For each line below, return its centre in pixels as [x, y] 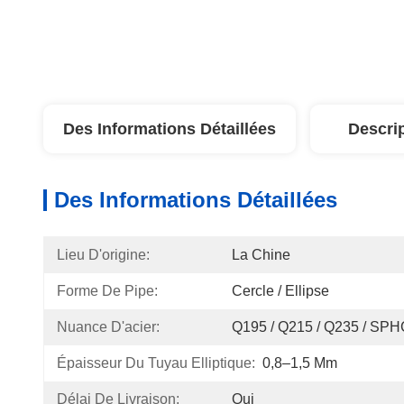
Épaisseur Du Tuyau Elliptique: [156, 363]
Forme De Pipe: [107, 291]
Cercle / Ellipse [280, 291]
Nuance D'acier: [108, 327]
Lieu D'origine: [103, 255]
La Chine [261, 255]
